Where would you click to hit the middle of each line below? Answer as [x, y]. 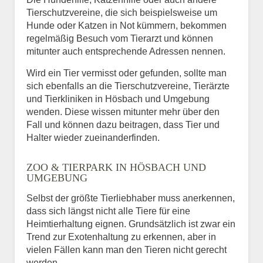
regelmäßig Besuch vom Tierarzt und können [120, 38]
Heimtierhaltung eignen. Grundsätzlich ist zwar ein [131, 224]
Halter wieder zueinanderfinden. [93, 137]
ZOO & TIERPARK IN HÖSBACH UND [116, 167]
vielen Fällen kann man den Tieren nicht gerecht [127, 249]
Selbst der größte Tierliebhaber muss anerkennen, [131, 198]
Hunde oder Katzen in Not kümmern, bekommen [127, 25]
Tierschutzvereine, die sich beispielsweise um [122, 12]
